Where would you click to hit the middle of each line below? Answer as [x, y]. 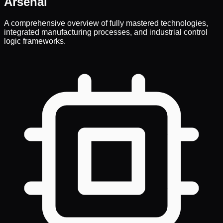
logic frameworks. [35, 41]
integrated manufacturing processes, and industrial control [106, 32]
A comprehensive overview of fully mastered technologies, [106, 23]
